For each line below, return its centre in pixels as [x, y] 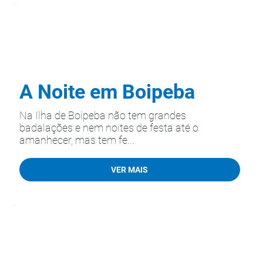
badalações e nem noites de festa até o [109, 128]
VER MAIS [130, 169]
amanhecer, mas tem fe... [77, 140]
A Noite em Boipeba [107, 92]
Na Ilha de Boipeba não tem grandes [103, 115]
